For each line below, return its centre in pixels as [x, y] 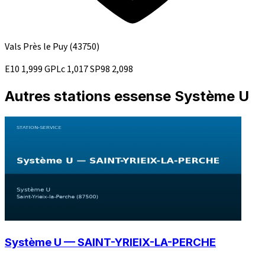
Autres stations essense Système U [127, 96]
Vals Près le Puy [37, 47]
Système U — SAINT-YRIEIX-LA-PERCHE [110, 242]
